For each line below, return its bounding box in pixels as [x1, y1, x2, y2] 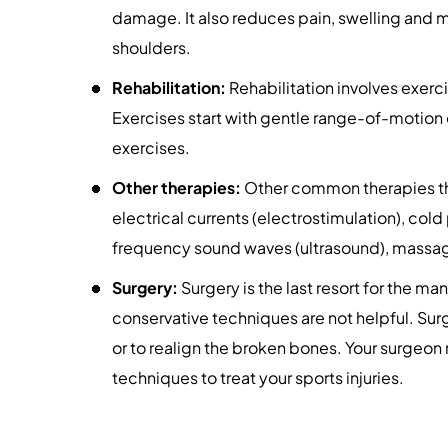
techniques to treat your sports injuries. [112, 367, 404, 388]
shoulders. [112, 37, 191, 58]
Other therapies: [112, 177, 241, 198]
